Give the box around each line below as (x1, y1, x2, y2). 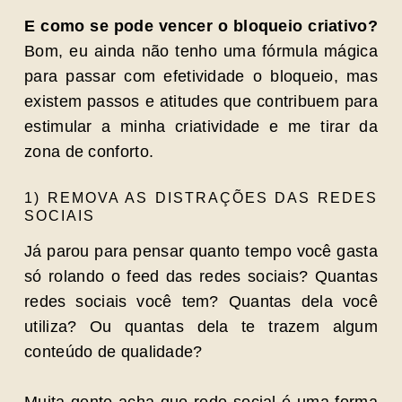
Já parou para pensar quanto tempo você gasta (24, 242, 378, 260)
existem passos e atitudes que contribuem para (24, 92, 378, 110)
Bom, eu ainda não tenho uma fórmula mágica (24, 42, 378, 60)
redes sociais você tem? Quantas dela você (24, 293, 378, 310)
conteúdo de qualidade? (24, 343, 203, 361)
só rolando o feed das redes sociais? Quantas (24, 267, 378, 285)
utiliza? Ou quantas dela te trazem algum (24, 318, 378, 336)
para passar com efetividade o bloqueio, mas (24, 67, 378, 85)
